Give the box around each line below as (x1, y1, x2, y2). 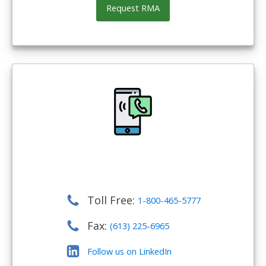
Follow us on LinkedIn (87, 245, 172, 257)
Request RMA (106, 1, 160, 14)
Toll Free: (87, 193, 138, 208)
